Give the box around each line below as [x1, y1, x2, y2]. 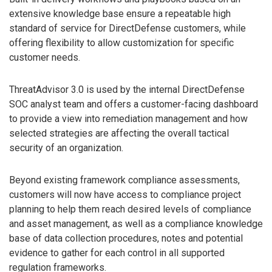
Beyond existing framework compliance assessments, [9, 174, 240, 186]
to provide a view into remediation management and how [9, 113, 248, 125]
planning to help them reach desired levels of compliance [9, 203, 251, 215]
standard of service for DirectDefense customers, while [9, 22, 246, 35]
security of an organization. [9, 142, 123, 154]
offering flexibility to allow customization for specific [9, 37, 234, 49]
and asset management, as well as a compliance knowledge [9, 217, 263, 229]
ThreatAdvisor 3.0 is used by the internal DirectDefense [9, 84, 245, 96]
